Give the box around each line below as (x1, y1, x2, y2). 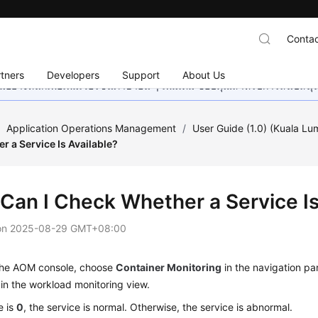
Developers (47, 68, 100, 81)
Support (122, 68, 160, 81)
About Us (182, 68, 226, 81)
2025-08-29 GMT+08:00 (10, 222, 127, 234)
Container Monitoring (116, 261, 222, 273)
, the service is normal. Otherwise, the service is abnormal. (23, 301, 293, 313)
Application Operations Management (6, 122, 177, 134)
